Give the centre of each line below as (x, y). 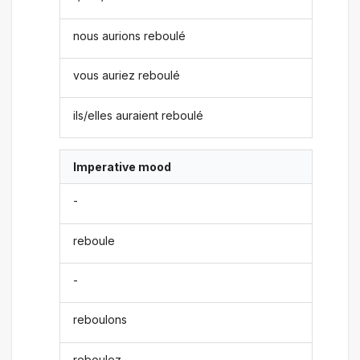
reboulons (100, 320)
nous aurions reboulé (130, 35)
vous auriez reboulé (127, 76)
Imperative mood (123, 166)
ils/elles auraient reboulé (139, 115)
